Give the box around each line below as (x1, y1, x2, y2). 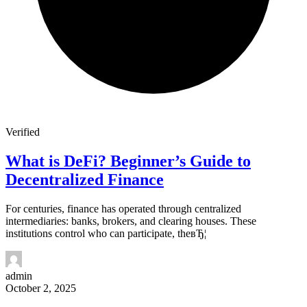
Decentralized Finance (5, 171, 164, 189)
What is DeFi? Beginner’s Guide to (5, 152, 251, 171)
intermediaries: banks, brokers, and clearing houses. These (5, 215, 256, 228)
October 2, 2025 (5, 282, 76, 295)
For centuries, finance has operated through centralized (5, 203, 241, 215)
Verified (5, 126, 40, 138)
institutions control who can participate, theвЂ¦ (5, 228, 206, 240)
